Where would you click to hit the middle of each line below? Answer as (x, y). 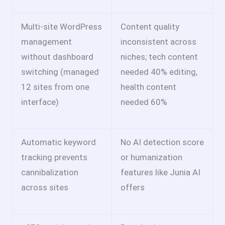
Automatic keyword (59, 142)
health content (148, 87)
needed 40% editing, (159, 72)
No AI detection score (162, 142)
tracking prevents (54, 157)
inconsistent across (158, 42)
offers (133, 188)
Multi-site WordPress (62, 27)
